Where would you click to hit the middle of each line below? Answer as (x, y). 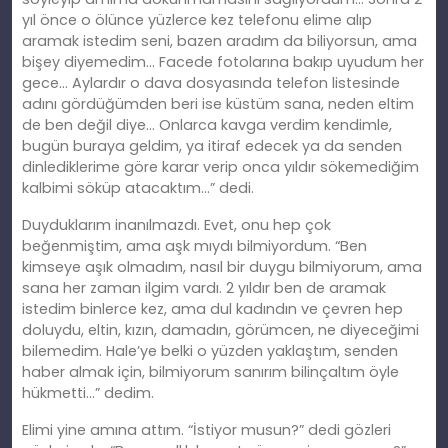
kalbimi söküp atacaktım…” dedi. (138, 188)
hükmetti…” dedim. (88, 393)
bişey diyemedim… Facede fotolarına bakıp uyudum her (223, 62)
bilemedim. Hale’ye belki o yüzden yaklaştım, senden (210, 351)
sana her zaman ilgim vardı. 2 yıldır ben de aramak (204, 288)
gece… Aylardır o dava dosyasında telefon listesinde (211, 83)
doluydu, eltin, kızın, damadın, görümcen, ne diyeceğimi (220, 330)
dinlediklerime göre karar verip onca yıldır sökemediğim (220, 167)
